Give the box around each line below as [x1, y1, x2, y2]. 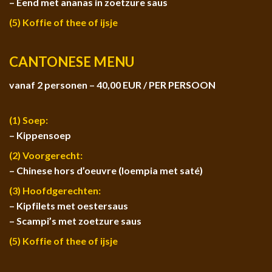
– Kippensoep [9, 129, 71, 141]
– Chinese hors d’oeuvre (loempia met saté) [9, 164, 203, 176]
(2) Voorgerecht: [9, 149, 83, 161]
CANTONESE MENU [9, 53, 134, 70]
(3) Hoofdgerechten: [9, 184, 101, 196]
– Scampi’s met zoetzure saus [9, 214, 141, 226]
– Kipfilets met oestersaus [9, 199, 128, 211]
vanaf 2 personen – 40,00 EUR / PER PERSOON [9, 78, 216, 90]
